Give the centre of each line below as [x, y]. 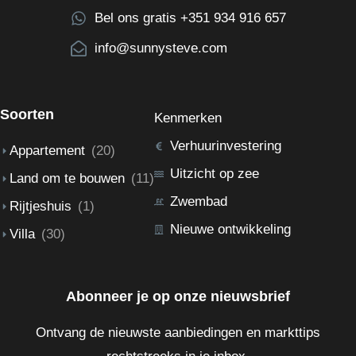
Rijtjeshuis [41, 206]
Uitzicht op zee [215, 173]
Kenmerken [188, 118]
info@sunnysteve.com [161, 48]
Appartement [47, 150]
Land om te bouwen [67, 178]
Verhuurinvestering [226, 145]
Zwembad [199, 201]
